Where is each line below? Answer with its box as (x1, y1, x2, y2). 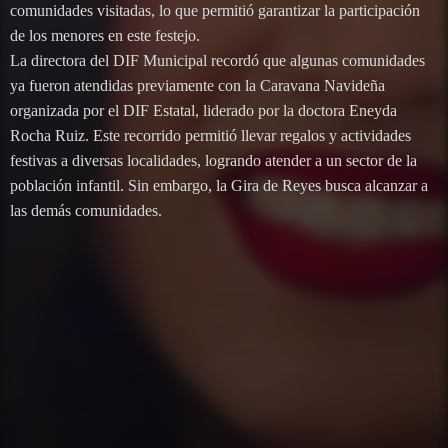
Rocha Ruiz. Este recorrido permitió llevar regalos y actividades (10, 127, 411, 145)
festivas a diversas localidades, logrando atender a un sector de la (10, 152, 417, 170)
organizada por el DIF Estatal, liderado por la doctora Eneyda (10, 102, 397, 120)
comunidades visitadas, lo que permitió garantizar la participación (10, 2, 420, 20)
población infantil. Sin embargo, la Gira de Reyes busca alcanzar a (10, 177, 428, 195)
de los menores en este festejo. (10, 27, 200, 45)
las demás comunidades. (10, 202, 162, 220)
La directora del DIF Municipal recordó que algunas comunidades (10, 52, 425, 70)
